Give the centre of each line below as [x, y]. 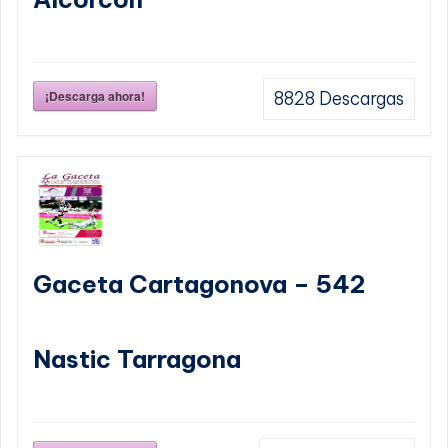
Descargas [359, 99]
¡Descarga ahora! [95, 96]
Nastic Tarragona [137, 359]
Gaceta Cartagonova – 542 [199, 284]
